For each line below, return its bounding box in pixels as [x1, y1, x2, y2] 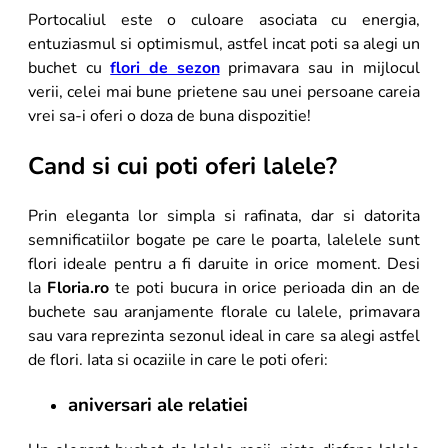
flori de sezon [110, 57, 220, 80]
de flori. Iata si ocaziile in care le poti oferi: [28, 349, 328, 372]
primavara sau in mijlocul [219, 57, 420, 80]
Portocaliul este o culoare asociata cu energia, [28, 9, 420, 32]
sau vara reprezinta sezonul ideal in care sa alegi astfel [28, 325, 420, 348]
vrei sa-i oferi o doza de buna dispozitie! [28, 105, 311, 128]
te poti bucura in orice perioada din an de [108, 277, 421, 300]
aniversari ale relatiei [68, 391, 248, 418]
